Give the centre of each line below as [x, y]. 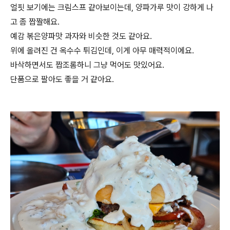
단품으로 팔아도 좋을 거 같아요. [62, 79]
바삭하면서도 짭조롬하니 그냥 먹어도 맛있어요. [87, 65]
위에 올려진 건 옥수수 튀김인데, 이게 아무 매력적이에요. [102, 51]
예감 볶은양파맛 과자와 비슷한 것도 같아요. [81, 36]
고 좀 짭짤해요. [35, 22]
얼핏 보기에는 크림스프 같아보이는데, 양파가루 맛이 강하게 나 [112, 7]
